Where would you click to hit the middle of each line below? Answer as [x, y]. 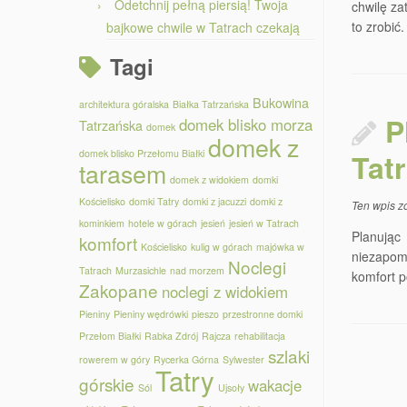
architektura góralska [124, 104]
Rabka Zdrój [171, 336]
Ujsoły [231, 387]
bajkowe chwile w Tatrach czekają [203, 27]
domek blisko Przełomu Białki [142, 153]
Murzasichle [141, 270]
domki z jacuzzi [214, 201]
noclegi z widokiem [225, 292]
